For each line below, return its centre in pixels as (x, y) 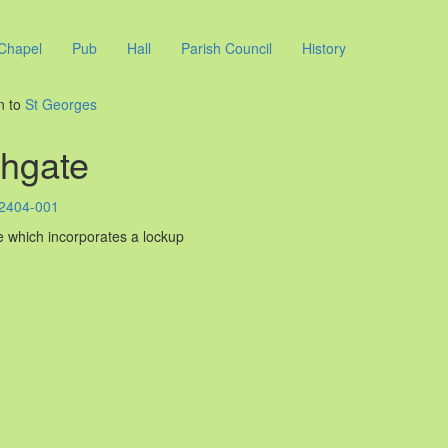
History (324, 48)
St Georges (60, 104)
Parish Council (226, 48)
